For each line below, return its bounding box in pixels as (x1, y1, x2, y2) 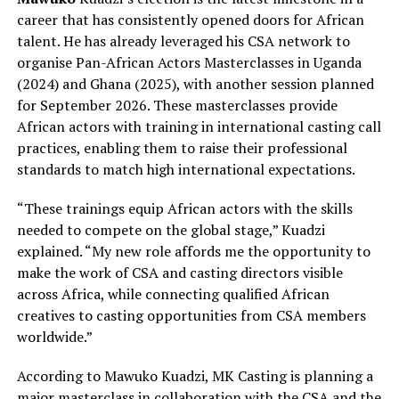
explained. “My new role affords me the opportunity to (16, 240, 370, 261)
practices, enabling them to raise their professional (16, 137, 347, 158)
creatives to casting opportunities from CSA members (16, 305, 366, 325)
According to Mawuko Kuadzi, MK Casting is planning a (16, 365, 373, 386)
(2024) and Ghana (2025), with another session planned (16, 73, 374, 94)
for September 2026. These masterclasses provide (16, 94, 338, 115)
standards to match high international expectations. (16, 159, 355, 179)
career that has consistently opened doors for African (16, 9, 364, 29)
